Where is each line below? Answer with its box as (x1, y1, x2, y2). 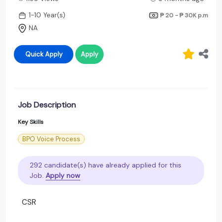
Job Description (18, 99, 76, 110)
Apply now (46, 170, 80, 180)
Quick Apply (25, 50, 62, 58)
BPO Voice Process (22, 134, 80, 143)
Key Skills (18, 117, 44, 126)
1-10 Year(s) (29, 11, 65, 20)
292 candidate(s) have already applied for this (30, 160, 181, 169)
